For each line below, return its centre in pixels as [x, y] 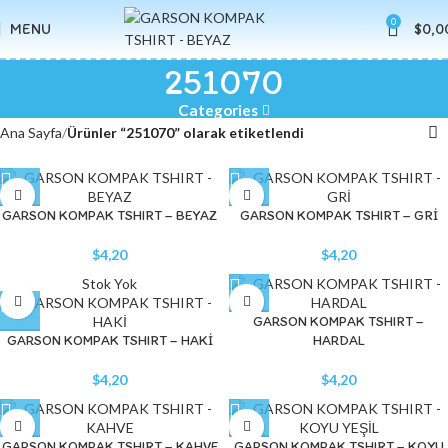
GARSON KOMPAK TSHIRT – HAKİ [109, 340]
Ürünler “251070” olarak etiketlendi [185, 132]
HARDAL [338, 340]
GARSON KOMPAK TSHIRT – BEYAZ [109, 215]
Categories [218, 110]
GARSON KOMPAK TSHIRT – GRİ [338, 215]
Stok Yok [109, 283]
